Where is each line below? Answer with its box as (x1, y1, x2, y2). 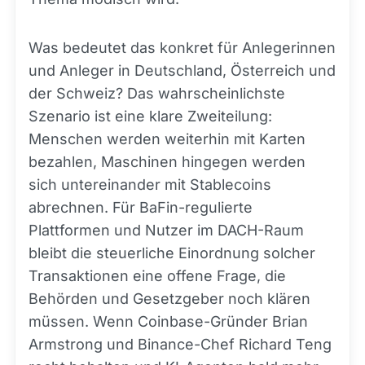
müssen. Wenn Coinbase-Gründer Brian (29, 313, 308, 330)
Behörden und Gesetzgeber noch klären (29, 290, 310, 307)
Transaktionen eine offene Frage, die (29, 267, 286, 284)
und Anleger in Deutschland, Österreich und (29, 62, 336, 79)
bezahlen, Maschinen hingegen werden (29, 153, 306, 170)
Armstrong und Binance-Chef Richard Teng (29, 336, 332, 353)
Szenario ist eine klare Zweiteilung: (29, 108, 272, 125)
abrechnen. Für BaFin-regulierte (29, 199, 253, 216)
